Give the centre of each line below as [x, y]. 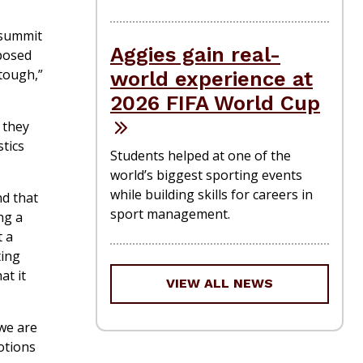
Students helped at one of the [201, 155]
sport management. [170, 214]
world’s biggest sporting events [206, 175]
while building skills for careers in [211, 194]
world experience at [211, 78]
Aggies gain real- [195, 54]
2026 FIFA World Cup [215, 102]
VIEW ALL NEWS [220, 284]
